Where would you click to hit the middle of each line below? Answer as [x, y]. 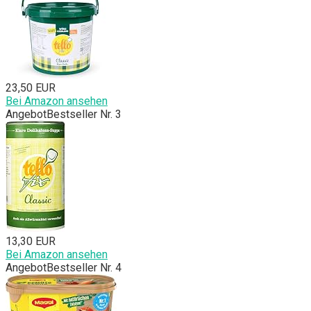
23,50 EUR [31, 87]
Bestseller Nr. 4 [84, 267]
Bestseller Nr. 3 [84, 114]
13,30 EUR [31, 241]
